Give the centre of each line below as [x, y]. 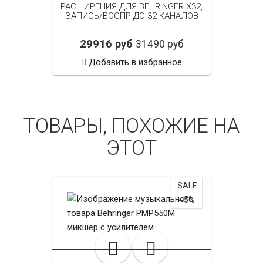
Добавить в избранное [135, 62]
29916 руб [106, 44]
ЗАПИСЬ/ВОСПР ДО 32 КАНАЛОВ [131, 16]
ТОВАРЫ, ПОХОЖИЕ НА [131, 126]
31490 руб [159, 44]
